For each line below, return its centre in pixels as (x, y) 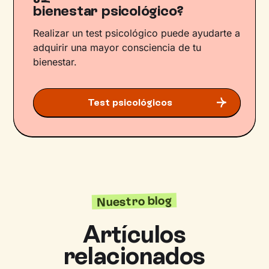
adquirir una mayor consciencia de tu (117, 48)
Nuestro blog (134, 201)
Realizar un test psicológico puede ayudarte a (137, 33)
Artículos (134, 234)
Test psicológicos (130, 103)
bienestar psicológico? (109, 11)
